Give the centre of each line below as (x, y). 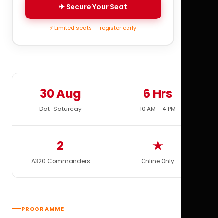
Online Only (157, 161)
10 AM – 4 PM (157, 109)
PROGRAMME (43, 209)
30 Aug (60, 94)
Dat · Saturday (60, 109)
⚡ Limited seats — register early (93, 27)
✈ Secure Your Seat (93, 7)
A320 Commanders (60, 161)
